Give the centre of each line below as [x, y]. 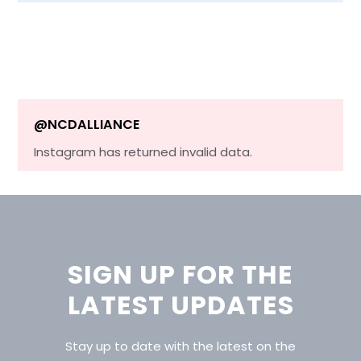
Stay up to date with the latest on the [180, 346]
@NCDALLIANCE [87, 125]
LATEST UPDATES [180, 305]
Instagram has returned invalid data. [143, 152]
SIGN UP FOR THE [180, 275]
